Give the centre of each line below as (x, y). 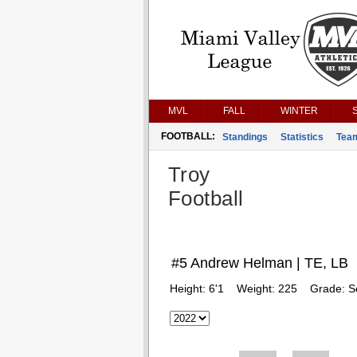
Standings (245, 137)
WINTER (299, 111)
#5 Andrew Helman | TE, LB (259, 263)
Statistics (302, 137)
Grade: (329, 288)
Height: (189, 288)
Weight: (257, 288)
